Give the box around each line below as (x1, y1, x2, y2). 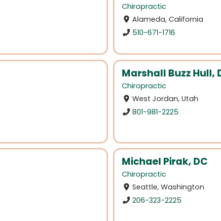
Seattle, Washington (132, 182, 205, 192)
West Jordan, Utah (132, 93, 199, 104)
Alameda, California (132, 14, 204, 25)
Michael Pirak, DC (122, 155, 208, 169)
